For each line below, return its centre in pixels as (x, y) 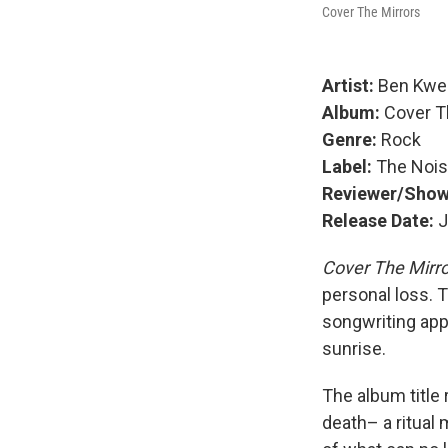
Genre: (349, 139)
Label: (347, 166)
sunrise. (354, 348)
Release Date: (378, 220)
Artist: (348, 85)
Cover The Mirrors (371, 12)
